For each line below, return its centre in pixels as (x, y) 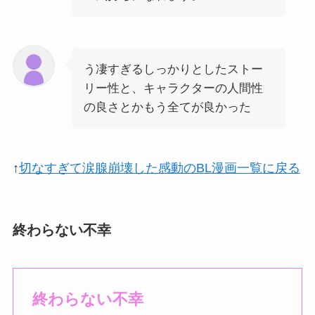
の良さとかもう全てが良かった (167, 108)
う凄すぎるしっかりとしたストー (173, 70)
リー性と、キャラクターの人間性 (173, 89)
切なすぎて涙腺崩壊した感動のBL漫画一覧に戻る (159, 168)
